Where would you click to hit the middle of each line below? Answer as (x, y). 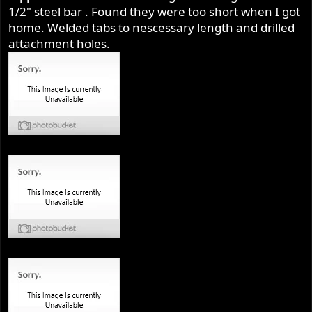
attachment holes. (60, 44)
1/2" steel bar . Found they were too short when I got (155, 12)
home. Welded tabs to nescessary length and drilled (152, 28)
